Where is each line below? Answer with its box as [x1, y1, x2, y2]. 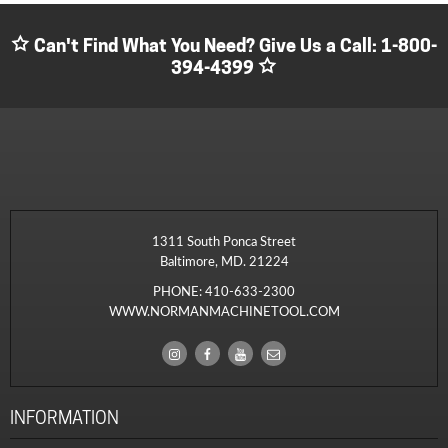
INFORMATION [10, 407, 119, 429]
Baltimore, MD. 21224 [159, 252, 289, 271]
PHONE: [153, 282, 205, 301]
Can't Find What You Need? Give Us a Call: [29, 35, 381, 57]
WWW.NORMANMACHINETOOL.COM [108, 302, 340, 321]
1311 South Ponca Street [152, 232, 296, 251]
